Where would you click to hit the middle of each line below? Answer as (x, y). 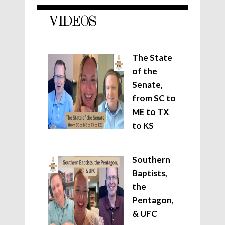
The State (152, 58)
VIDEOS (72, 22)
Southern (151, 160)
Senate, (147, 85)
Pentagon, (153, 200)
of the (145, 71)
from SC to (154, 98)
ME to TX (151, 112)
